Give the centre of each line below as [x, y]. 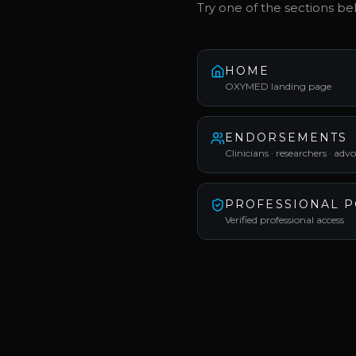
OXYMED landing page [278, 86]
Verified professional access [284, 219]
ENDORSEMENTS [286, 137]
